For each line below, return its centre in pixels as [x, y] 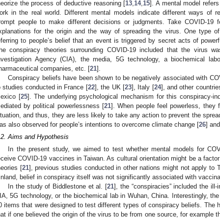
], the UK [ [110, 87]
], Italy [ [143, 87]
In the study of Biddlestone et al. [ [58, 187]
